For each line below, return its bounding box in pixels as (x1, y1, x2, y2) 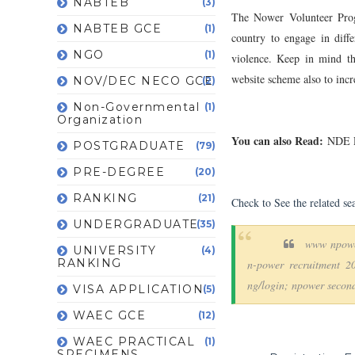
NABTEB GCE (73, 21, 162, 36)
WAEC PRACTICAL (73, 334, 195, 349)
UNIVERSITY (73, 242, 156, 258)
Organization (57, 112, 143, 127)
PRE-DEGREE (73, 164, 165, 179)
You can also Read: (231, 132, 323, 149)
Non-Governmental (73, 99, 200, 114)
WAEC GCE (73, 307, 146, 323)
